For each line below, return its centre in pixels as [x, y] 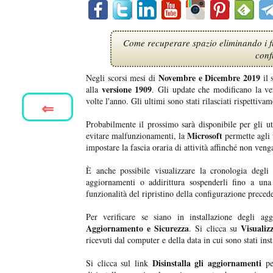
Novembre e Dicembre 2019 [208, 78]
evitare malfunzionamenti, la [136, 136]
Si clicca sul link [117, 263]
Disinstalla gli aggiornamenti [204, 263]
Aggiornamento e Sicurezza [138, 229]
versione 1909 [125, 90]
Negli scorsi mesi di [121, 78]
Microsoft [205, 136]
